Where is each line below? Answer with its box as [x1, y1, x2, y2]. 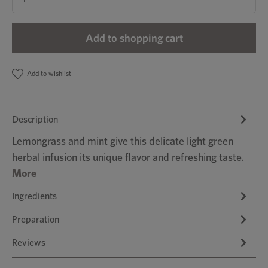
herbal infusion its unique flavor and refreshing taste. [12, 151, 244, 163]
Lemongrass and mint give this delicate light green [12, 135, 233, 147]
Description [12, 113, 58, 125]
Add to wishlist [27, 68, 72, 78]
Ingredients [12, 190, 57, 202]
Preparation [12, 213, 59, 225]
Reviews [12, 236, 45, 248]
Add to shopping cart [85, 32, 183, 44]
